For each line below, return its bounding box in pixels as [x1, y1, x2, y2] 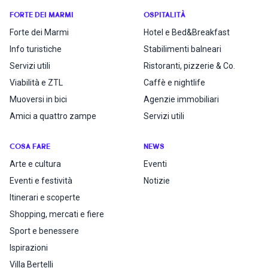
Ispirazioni [10, 243, 48, 252]
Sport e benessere [10, 226, 79, 236]
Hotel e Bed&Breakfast [144, 28, 230, 37]
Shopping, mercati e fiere [10, 209, 104, 219]
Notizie [144, 176, 170, 185]
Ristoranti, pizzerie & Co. [144, 61, 235, 71]
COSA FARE [10, 142, 50, 151]
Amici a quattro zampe [10, 111, 96, 121]
